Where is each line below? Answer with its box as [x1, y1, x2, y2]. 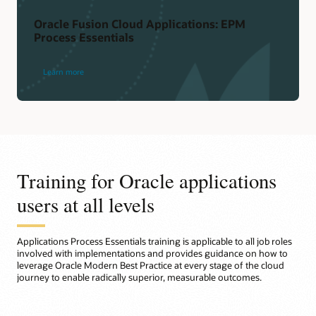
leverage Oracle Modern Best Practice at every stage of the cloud [17, 260, 284, 272]
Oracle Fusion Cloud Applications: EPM [34, 16, 246, 32]
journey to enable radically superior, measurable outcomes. [17, 272, 262, 284]
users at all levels [17, 190, 154, 218]
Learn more [42, 66, 84, 78]
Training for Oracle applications [17, 166, 276, 194]
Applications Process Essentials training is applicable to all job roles [17, 236, 292, 248]
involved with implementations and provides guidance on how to [17, 248, 288, 260]
